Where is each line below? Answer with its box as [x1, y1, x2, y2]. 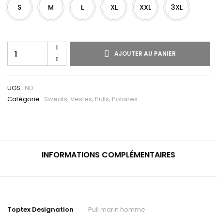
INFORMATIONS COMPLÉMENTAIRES [42, 149, 175, 160]
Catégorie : [7, 94, 44, 104]
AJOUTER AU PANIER [114, 49, 176, 58]
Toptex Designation [7, 205, 74, 214]
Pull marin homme [88, 205, 145, 214]
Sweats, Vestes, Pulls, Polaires [44, 94, 138, 104]
